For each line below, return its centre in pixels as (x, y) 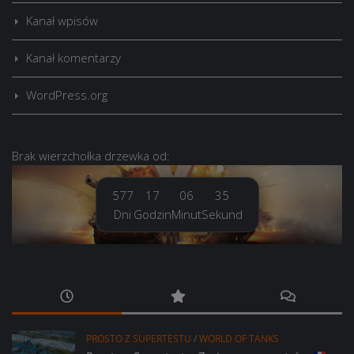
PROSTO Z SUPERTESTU (139, 338)
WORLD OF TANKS (239, 338)
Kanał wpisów (62, 20)
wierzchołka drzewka (94, 155)
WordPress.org (67, 94)
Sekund (222, 214)
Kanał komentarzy (73, 57)
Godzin (152, 214)
